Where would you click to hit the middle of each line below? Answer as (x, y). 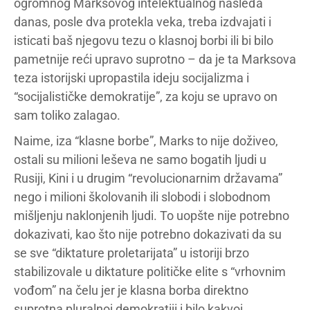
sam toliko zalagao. (67, 115)
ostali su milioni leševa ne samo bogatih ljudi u (140, 159)
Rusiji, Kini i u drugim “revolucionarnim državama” (148, 178)
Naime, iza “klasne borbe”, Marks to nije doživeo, (146, 141)
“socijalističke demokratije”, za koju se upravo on (146, 97)
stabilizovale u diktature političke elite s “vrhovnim (150, 272)
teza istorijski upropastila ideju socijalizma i (131, 78)
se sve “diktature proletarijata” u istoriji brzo (131, 253)
